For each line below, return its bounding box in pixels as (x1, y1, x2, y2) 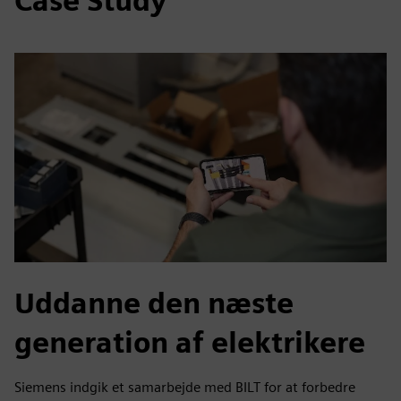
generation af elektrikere (14, 324, 365, 360)
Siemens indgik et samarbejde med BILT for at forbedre (14, 378, 355, 396)
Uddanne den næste (14, 285, 294, 320)
